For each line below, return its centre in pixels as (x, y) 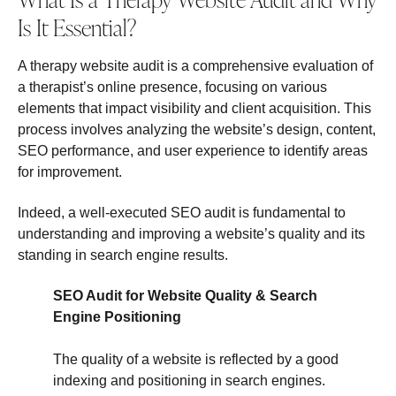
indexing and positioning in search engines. (189, 381)
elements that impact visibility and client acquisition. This (194, 108)
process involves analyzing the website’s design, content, (197, 129)
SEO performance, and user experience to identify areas (193, 150)
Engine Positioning (117, 317)
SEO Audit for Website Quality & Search (185, 296)
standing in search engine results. (123, 255)
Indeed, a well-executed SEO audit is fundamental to (182, 212)
